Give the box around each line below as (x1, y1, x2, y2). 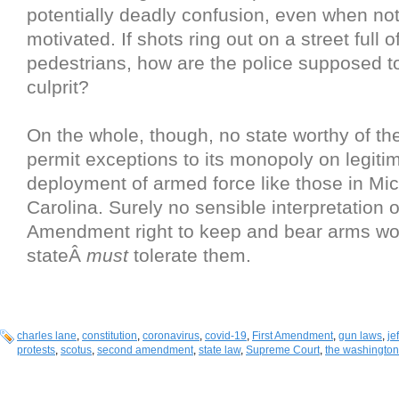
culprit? (27, 77, 89, 98)
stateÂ (27, 245, 86, 266)
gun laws (338, 330, 382, 343)
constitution (82, 330, 137, 343)
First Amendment (252, 330, 333, 343)
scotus (61, 344, 92, 357)
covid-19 (205, 330, 247, 343)
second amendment (97, 344, 193, 357)
